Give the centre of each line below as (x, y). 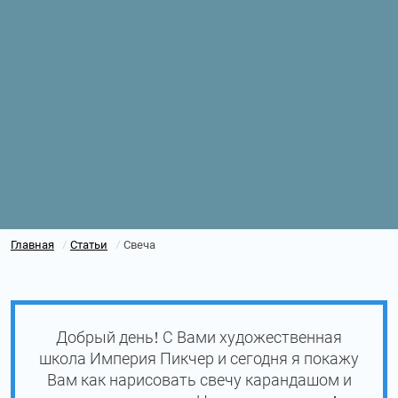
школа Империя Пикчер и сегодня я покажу (199, 358)
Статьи (89, 244)
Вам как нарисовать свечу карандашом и (199, 379)
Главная (32, 244)
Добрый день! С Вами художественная (199, 337)
